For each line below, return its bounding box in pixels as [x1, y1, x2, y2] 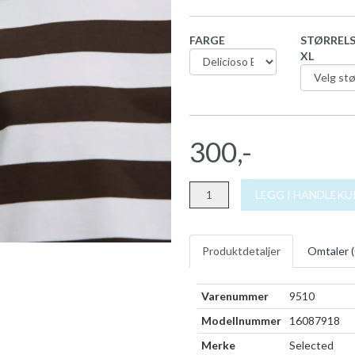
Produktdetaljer [202, 243, 281, 258]
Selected [289, 338, 334, 352]
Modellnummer [201, 313, 281, 327]
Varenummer [201, 288, 269, 303]
